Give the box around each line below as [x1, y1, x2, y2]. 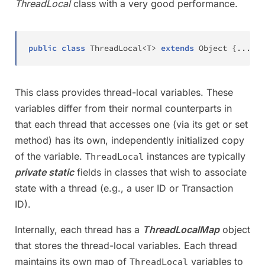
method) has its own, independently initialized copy [15, 134, 244, 146]
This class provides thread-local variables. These [15, 86, 233, 98]
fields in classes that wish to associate [74, 166, 247, 178]
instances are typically [144, 150, 245, 162]
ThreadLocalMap [143, 223, 219, 235]
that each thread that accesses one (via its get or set [15, 118, 248, 130]
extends [161, 43, 194, 53]
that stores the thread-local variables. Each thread [15, 239, 237, 251]
